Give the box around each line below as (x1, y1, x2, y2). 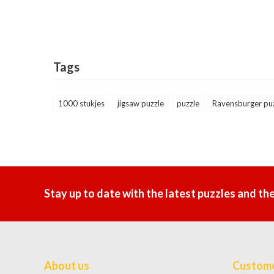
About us (44, 259, 89, 273)
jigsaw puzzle (117, 98, 164, 109)
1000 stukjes (58, 98, 105, 109)
